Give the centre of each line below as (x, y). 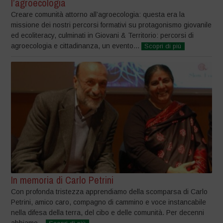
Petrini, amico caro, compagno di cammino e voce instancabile (109, 202)
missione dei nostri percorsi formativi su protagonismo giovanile (111, 25)
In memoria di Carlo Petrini (62, 180)
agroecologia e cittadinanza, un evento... (76, 46)
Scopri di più (163, 47)
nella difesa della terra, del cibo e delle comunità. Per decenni (108, 212)
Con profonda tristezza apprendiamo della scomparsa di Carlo (110, 191)
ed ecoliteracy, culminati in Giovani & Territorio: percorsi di (103, 36)
